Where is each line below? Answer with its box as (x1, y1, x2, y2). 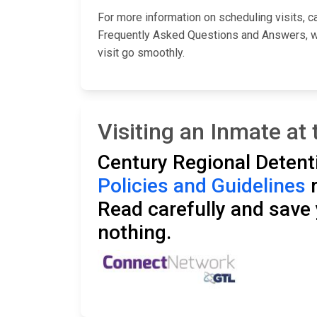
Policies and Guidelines (98, 174, 306, 198)
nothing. (98, 221, 171, 245)
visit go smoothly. (98, 46, 185, 60)
